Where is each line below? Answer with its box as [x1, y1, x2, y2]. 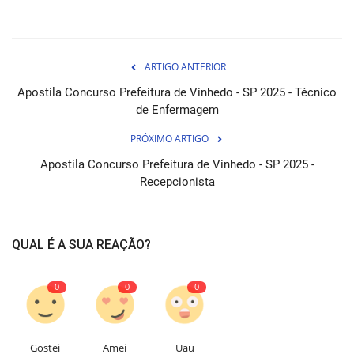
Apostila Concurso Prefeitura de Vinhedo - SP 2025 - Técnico [17, 85, 337, 100]
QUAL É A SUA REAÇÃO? [12, 237, 151, 253]
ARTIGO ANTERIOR [144, 60, 226, 74]
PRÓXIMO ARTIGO [130, 132, 209, 146]
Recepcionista [139, 175, 215, 190]
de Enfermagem [135, 103, 219, 118]
